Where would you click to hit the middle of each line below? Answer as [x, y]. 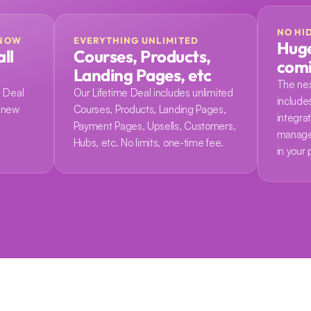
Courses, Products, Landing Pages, [150, 109]
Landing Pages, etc [142, 75]
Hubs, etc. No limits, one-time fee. [148, 143]
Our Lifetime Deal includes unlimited [153, 93]
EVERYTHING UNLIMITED [136, 40]
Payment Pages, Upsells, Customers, [154, 126]
